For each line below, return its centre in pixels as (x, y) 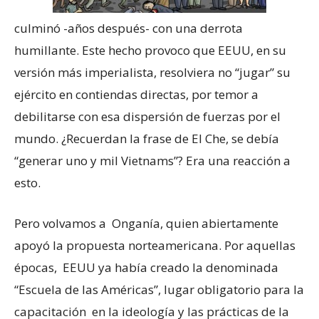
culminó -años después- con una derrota (129, 28)
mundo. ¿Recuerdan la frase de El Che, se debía (147, 138)
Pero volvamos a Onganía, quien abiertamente (146, 223)
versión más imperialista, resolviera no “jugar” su (152, 72)
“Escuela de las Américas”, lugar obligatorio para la (159, 289)
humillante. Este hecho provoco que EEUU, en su (150, 50)
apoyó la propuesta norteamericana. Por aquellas (155, 245)
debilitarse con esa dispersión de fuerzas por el (147, 116)
